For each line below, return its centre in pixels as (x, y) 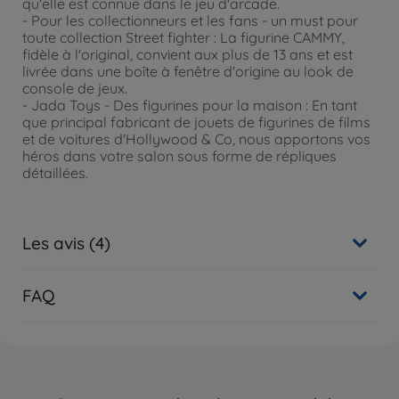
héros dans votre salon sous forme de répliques (179, 156)
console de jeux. (75, 89)
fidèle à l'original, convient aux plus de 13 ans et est (187, 55)
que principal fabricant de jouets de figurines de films (196, 122)
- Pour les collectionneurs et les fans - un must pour (190, 21)
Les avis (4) (66, 243)
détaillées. (55, 173)
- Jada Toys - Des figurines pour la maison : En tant (190, 106)
